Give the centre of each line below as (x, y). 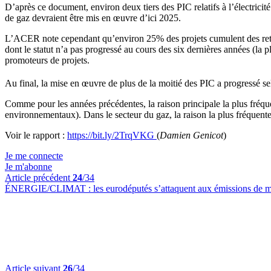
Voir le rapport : (36, 135)
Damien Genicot (191, 135)
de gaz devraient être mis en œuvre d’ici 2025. (93, 18)
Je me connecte (34, 156)
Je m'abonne (28, 167)
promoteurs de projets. (47, 60)
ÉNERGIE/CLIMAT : (49, 189)
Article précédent (39, 178)
